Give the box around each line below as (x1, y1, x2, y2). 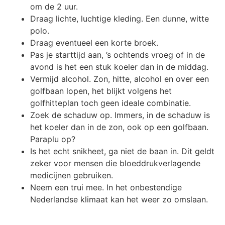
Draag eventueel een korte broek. (30, 37, 158, 48)
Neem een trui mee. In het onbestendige (30, 182, 182, 192)
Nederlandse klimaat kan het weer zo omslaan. (30, 194, 210, 204)
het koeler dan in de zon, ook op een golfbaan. (30, 122, 208, 132)
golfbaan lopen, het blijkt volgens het (30, 85, 172, 96)
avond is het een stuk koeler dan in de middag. (30, 61, 208, 72)
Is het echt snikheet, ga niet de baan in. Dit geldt (30, 146, 214, 156)
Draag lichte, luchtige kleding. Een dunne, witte (30, 13, 209, 24)
